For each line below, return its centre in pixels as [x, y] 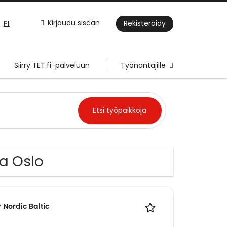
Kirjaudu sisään [74, 23]
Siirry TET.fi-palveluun [52, 66]
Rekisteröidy [145, 24]
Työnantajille [143, 66]
